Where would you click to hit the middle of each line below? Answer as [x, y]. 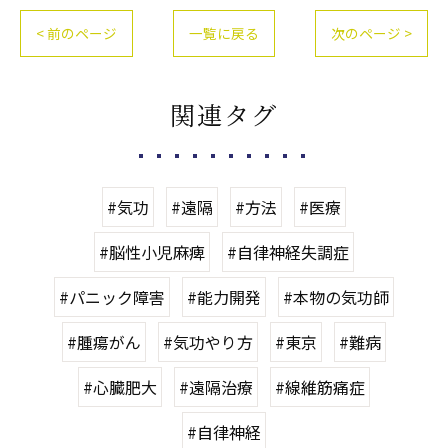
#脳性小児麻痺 [152, 251]
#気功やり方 [208, 341]
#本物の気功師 [336, 296]
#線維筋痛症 [320, 386]
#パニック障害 [112, 296]
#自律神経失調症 [288, 251]
